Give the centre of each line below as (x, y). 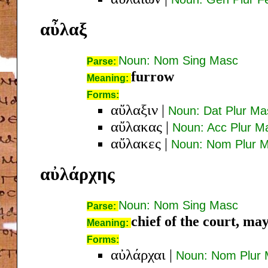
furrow (153, 76)
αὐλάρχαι (138, 254)
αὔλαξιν (134, 109)
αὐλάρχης (77, 173)
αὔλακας (136, 126)
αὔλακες (136, 143)
